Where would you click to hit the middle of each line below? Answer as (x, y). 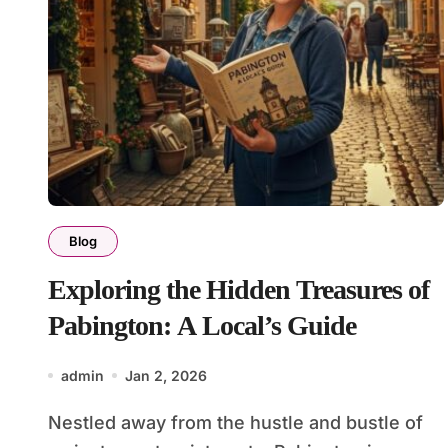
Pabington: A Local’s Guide (202, 325)
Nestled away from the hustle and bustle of (55, 422)
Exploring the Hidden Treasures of (238, 289)
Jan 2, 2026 (166, 375)
